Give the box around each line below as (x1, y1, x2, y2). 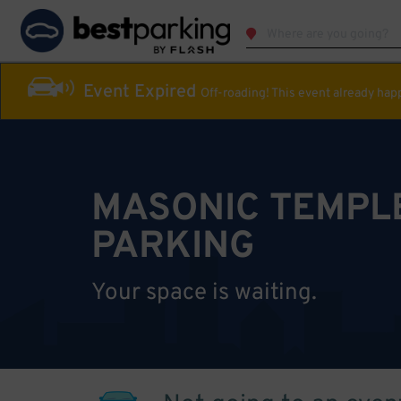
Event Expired (83, 81, 196, 104)
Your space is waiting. (91, 278, 317, 308)
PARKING (91, 224, 255, 271)
